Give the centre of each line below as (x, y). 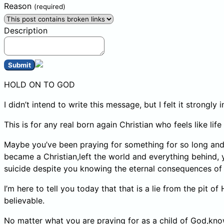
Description (26, 30)
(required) (50, 6)
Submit (19, 65)
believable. (24, 200)
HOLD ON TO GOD (39, 84)
